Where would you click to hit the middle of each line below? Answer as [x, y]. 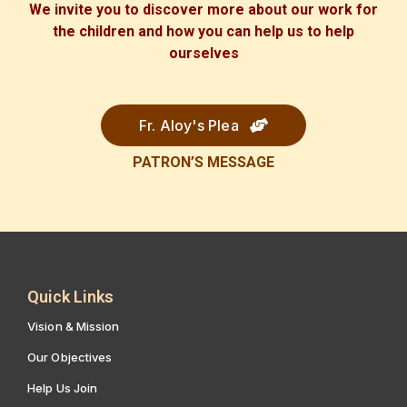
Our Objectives [70, 357]
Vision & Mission [74, 326]
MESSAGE [241, 162]
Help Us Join [63, 387]
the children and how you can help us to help [203, 31]
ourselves [203, 53]
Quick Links [70, 296]
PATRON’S [170, 162]
